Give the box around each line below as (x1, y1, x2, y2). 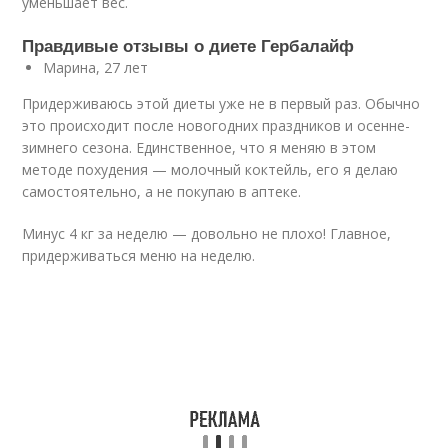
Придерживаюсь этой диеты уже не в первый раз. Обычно (22, 94, 421, 113)
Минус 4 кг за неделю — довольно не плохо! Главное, (22, 224, 392, 243)
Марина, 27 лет (43, 58, 149, 77)
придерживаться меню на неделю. (22, 246, 256, 265)
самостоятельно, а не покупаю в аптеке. (22, 182, 302, 201)
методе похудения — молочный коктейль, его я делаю (22, 160, 399, 179)
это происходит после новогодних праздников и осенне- (22, 116, 411, 135)
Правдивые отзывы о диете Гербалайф (22, 33, 355, 57)
